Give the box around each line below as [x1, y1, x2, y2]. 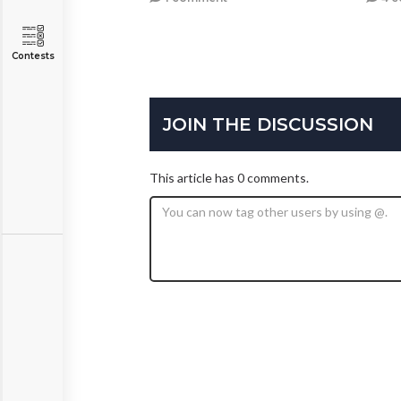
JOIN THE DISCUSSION [163, 113, 373, 135]
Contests [11, 50, 55, 62]
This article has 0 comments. [149, 169, 309, 185]
